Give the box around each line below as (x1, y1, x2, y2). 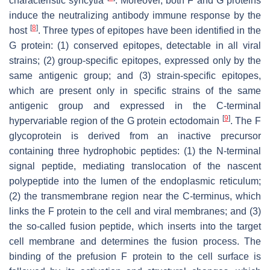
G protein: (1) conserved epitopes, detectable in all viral (9, 40, 261, 51)
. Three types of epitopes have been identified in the (37, 25, 262, 36)
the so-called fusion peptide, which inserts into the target (9, 221, 261, 231)
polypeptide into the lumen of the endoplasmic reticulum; (9, 175, 261, 186)
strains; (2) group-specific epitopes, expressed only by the (9, 55, 261, 66)
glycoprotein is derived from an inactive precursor (9, 130, 261, 141)
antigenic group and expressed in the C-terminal (9, 100, 261, 111)
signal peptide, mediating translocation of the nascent (9, 160, 261, 171)
